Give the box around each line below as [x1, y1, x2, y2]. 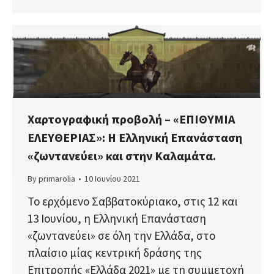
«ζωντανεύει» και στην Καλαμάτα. [28, 148, 216, 164]
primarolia [39, 173, 75, 185]
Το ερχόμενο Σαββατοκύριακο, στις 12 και [28, 194, 238, 209]
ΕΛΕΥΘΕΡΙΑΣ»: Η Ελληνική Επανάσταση [28, 130, 242, 146]
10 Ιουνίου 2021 [84, 173, 140, 185]
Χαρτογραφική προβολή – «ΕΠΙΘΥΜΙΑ [28, 111, 235, 127]
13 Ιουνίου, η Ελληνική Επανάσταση [28, 211, 206, 226]
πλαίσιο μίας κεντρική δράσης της [28, 245, 202, 261]
